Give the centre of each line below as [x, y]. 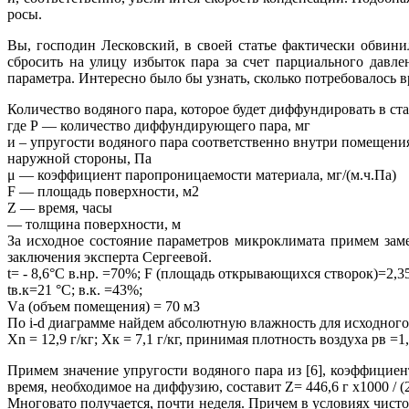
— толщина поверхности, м [94, 224]
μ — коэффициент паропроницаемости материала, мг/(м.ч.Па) [202, 174]
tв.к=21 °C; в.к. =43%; [75, 289]
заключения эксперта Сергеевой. [110, 257]
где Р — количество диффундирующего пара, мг [159, 125]
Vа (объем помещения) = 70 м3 [104, 306]
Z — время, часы [60, 207]
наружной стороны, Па [79, 158]
